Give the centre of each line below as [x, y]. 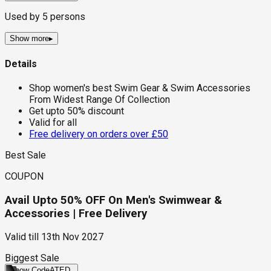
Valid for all [53, 122]
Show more [29, 39]
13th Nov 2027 [72, 237]
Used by [24, 17]
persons [67, 17]
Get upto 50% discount [77, 111]
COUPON [24, 176]
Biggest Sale [32, 258]
